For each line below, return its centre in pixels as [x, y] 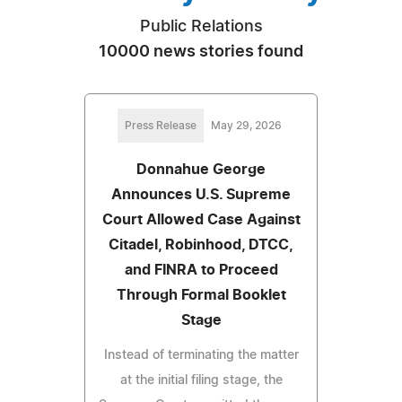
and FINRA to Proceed [201, 270]
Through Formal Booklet [201, 295]
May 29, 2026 [246, 125]
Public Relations [201, 26]
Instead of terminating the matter [201, 355]
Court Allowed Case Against [201, 219]
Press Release [160, 125]
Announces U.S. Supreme [201, 194]
